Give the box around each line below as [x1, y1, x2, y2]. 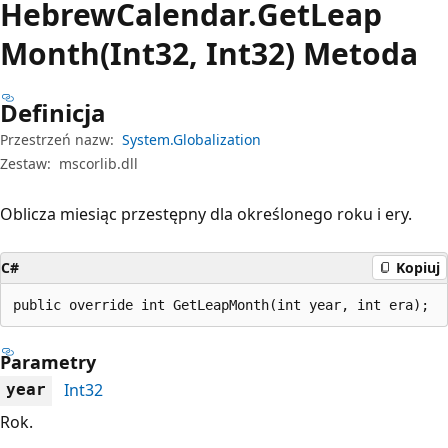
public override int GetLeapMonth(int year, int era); [13, 296, 429, 313]
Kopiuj [396, 258, 440, 277]
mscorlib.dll [59, 153, 138, 173]
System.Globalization [122, 129, 261, 149]
